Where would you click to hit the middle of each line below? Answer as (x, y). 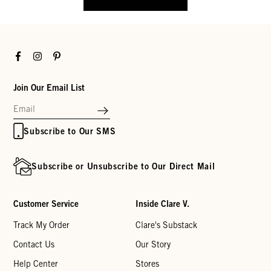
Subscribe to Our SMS (70, 131)
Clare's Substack (166, 225)
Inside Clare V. (162, 204)
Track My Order (42, 225)
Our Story (153, 245)
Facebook (31, 55)
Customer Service (46, 204)
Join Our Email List (49, 88)
